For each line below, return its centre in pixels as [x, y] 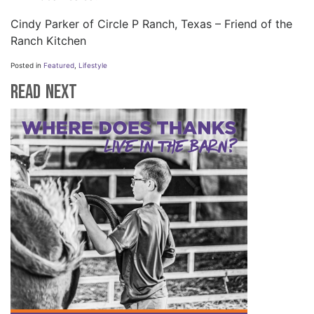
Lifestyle [93, 65]
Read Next [44, 92]
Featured [59, 65]
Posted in [27, 65]
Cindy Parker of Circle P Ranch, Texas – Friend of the [151, 23]
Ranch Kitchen [48, 40]
